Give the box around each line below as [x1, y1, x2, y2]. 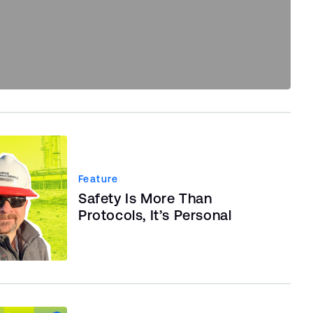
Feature [78, 173, 119, 184]
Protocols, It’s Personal [78, 206, 232, 223]
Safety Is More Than [78, 189, 212, 206]
